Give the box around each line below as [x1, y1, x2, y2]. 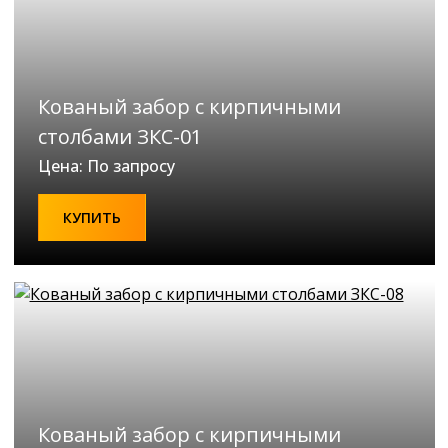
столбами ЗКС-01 [37, 122, 202, 150]
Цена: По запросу [37, 154, 175, 177]
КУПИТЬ [62, 207, 121, 227]
